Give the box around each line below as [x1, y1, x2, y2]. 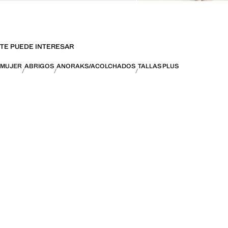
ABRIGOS [24, 62, 54, 71]
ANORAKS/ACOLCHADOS [56, 62, 135, 71]
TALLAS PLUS [138, 62, 179, 71]
